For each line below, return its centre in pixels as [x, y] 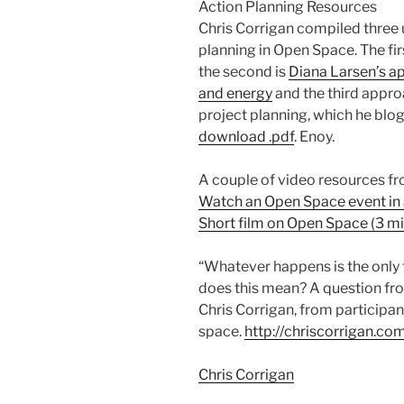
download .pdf [246, 137]
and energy [235, 94]
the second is [243, 72]
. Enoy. [314, 137]
